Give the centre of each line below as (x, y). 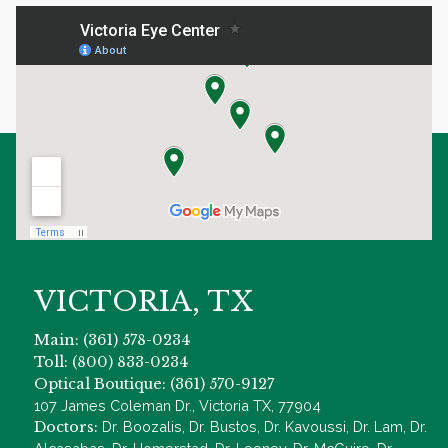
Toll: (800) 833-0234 (111, 361)
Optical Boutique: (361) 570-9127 (154, 383)
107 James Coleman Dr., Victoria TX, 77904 (177, 405)
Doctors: (66, 426)
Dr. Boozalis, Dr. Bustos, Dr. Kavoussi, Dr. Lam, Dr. (262, 426)
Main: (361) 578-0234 (112, 339)
